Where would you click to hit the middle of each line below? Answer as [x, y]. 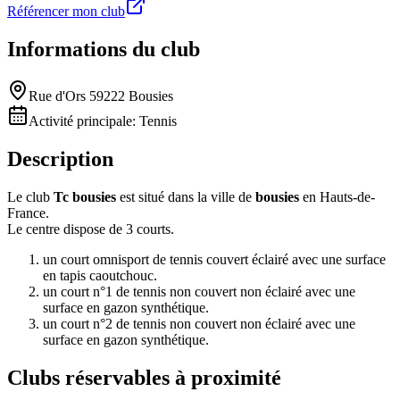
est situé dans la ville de [186, 197]
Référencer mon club [66, 12]
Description [60, 159]
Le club [30, 197]
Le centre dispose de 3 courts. [91, 229]
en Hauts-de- [337, 197]
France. [28, 213]
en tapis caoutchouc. [100, 276]
